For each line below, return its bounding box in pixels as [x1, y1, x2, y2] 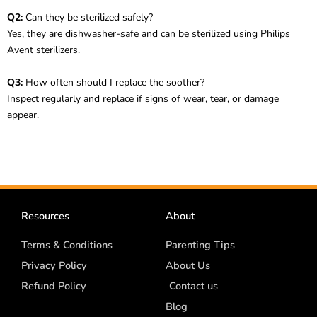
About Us [166, 258, 210, 273]
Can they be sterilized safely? [23, 11, 153, 25]
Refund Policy [21, 279, 86, 294]
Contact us [169, 279, 218, 294]
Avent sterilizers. [7, 43, 80, 57]
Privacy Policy [21, 258, 87, 273]
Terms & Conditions [21, 238, 113, 253]
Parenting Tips [166, 238, 235, 253]
